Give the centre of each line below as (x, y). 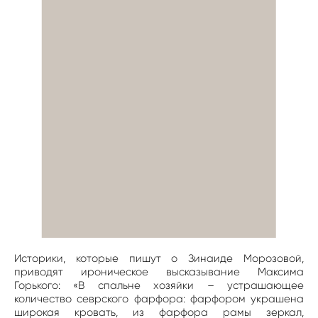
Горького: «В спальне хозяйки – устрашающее (159, 286)
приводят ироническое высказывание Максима (159, 272)
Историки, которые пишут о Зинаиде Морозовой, (159, 259)
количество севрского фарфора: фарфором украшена (159, 299)
